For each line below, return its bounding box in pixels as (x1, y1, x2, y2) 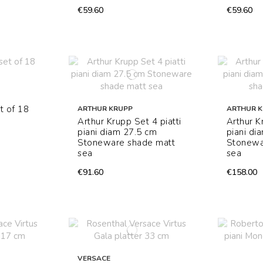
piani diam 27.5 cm (77, 126, 157, 139)
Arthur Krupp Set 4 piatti (77, 116, 181, 128)
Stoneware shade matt (77, 137, 176, 149)
